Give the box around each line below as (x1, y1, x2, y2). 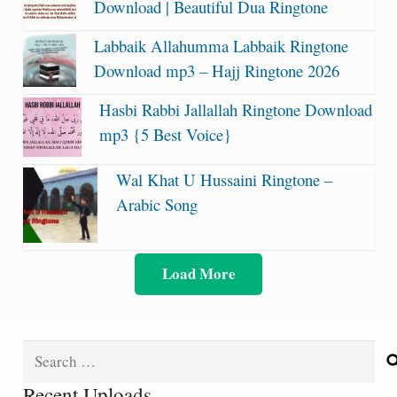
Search (21, 341, 65, 362)
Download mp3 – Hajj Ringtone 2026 (93, 59, 339, 82)
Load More (161, 262, 236, 285)
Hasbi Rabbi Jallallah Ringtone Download (99, 98, 373, 121)
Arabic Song (115, 192, 198, 215)
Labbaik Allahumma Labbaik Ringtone (93, 35, 348, 58)
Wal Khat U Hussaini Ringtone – (115, 167, 332, 191)
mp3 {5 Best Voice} (99, 123, 232, 146)
